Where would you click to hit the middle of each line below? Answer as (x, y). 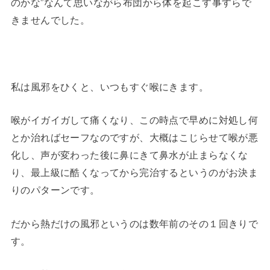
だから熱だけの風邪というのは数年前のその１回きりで (134, 223)
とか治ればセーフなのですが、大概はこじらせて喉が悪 (134, 138)
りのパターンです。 (55, 190)
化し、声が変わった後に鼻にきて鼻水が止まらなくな (129, 155)
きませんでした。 (50, 20)
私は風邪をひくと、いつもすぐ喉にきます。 (110, 86)
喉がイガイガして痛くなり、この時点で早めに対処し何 (134, 120)
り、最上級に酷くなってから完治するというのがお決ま (134, 173)
